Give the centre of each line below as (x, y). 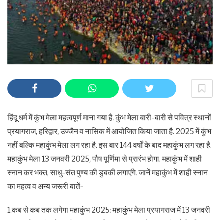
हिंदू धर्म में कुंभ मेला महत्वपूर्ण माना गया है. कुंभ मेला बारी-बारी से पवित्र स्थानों (109, 118)
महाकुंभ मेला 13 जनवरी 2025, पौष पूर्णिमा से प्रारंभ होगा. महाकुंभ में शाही (105, 159)
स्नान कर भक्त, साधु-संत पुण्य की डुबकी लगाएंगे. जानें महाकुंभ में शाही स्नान (108, 173)
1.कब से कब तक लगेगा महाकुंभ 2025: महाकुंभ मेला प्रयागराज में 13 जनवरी (109, 210)
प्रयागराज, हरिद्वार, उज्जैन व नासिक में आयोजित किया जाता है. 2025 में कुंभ (109, 132)
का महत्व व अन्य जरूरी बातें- (45, 187)
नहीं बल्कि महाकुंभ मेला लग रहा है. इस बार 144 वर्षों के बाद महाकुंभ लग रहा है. (110, 145)
